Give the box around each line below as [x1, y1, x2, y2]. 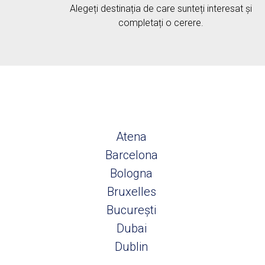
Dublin [115, 240, 148, 254]
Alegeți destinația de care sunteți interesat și [70, 3, 252, 14]
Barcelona [105, 148, 158, 162]
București [106, 203, 156, 217]
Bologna [110, 166, 153, 180]
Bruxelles [106, 185, 156, 199]
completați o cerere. [118, 17, 203, 28]
